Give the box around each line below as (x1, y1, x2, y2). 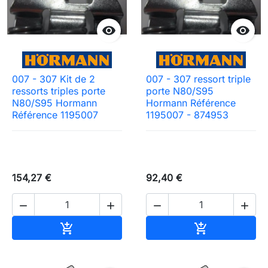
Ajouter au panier (74, 220, 151, 233)
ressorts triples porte (12, 84, 105, 97)
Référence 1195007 (12, 108, 98, 121)
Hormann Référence (146, 96, 236, 109)
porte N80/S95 (146, 84, 214, 97)
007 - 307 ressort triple (146, 72, 251, 85)
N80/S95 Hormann (12, 96, 97, 109)
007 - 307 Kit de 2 (12, 72, 95, 85)
